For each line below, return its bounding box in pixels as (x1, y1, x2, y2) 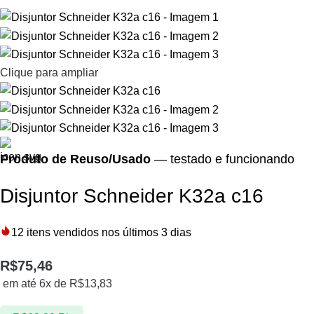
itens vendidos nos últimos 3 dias (27, 226, 191, 238)
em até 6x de (3, 277, 69, 289)
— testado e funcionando (151, 151, 294, 166)
